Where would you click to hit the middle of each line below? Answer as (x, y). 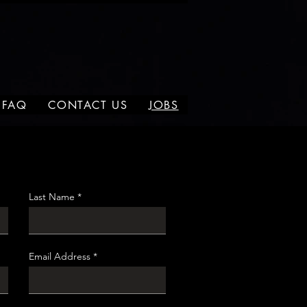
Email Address (59, 256)
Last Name (51, 197)
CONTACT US (88, 105)
